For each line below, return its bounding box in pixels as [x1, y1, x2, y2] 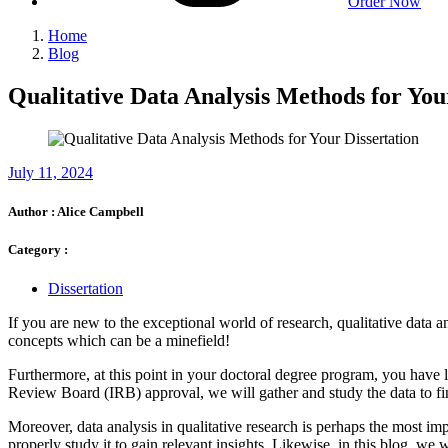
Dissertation [48, 280, 123, 298]
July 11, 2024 [8, 163, 93, 181]
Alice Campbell [57, 204, 144, 220]
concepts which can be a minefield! [8, 332, 230, 350]
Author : [8, 204, 57, 220]
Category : [8, 242, 68, 258]
